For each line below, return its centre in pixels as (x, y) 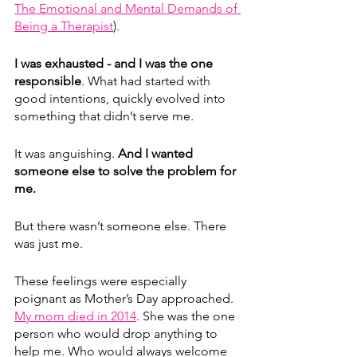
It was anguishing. (66, 154)
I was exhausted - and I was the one (115, 64)
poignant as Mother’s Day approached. (126, 299)
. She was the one (187, 316)
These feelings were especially (102, 281)
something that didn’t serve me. (104, 116)
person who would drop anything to (118, 334)
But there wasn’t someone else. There (122, 226)
